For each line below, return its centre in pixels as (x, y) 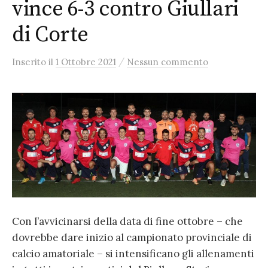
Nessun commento (167, 62)
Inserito (30, 62)
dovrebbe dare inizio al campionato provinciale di (132, 238)
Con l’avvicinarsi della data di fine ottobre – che (127, 222)
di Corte (51, 35)
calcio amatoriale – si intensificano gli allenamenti (133, 254)
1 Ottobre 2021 (86, 62)
